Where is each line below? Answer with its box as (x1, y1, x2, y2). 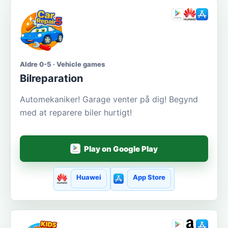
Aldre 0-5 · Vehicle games (20, 60, 105, 69)
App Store (133, 173, 166, 182)
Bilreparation (20, 72, 83, 85)
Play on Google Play (84, 144, 158, 154)
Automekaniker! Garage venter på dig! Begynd (20, 94, 198, 105)
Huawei (76, 173, 101, 182)
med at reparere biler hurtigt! (20, 107, 132, 118)
